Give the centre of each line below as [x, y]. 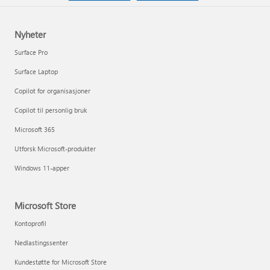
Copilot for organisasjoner [52, 91]
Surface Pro [31, 52]
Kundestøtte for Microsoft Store [61, 262]
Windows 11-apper [42, 168]
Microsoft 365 [35, 129]
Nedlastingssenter [41, 243]
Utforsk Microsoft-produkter [55, 149]
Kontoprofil [30, 223]
